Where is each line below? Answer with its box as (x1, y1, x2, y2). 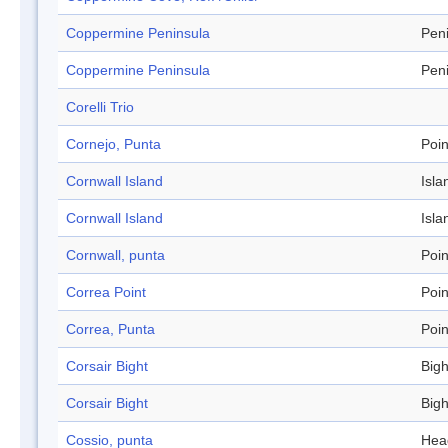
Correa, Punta (66, 321, 155, 338)
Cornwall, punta (66, 247, 165, 264)
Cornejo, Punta (66, 136, 161, 153)
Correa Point (66, 284, 146, 301)
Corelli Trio (66, 99, 134, 116)
